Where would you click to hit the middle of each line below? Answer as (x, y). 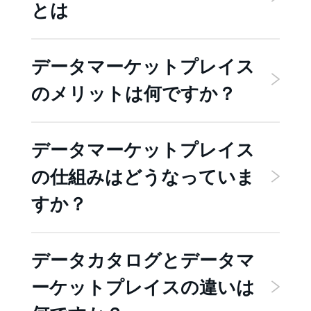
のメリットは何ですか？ (134, 94)
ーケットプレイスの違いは (143, 288)
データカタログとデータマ (143, 261)
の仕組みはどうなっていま (143, 177)
